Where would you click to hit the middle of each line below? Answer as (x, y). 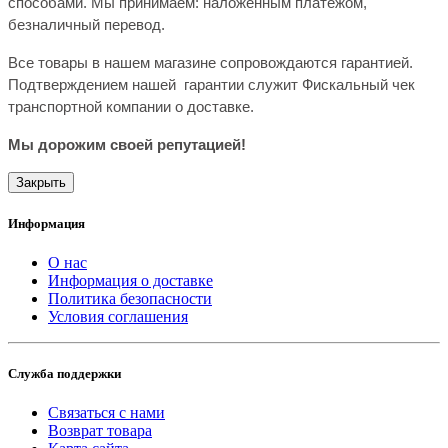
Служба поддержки (64, 373)
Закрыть (41, 183)
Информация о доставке (130, 280)
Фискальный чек (358, 85)
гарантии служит (241, 85)
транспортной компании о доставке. (131, 107)
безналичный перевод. (86, 25)
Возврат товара (100, 431)
